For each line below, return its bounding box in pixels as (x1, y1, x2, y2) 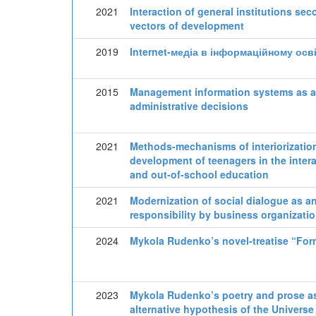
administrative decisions (130, 99, 248, 113)
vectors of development (130, 18, 244, 32)
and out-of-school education (130, 167, 269, 181)
